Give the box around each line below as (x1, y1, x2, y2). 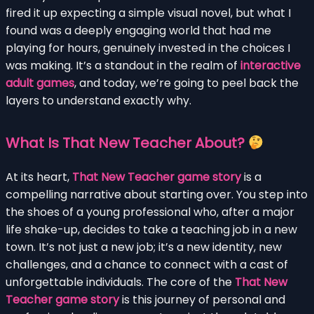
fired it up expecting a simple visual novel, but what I (6, 4, 291, 21)
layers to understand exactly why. (6, 92, 191, 109)
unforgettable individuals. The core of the (6, 273, 235, 290)
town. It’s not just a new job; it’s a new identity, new (6, 238, 282, 255)
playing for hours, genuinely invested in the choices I (6, 39, 290, 56)
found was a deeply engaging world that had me (6, 22, 271, 39)
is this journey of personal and (119, 291, 285, 308)
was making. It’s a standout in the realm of (6, 57, 240, 74)
